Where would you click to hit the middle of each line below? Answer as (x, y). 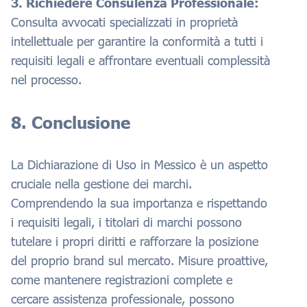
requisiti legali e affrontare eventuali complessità (140, 60)
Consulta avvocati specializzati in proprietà (124, 22)
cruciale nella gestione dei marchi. (101, 183)
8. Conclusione (71, 122)
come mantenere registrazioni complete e (122, 279)
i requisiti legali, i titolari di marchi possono (126, 222)
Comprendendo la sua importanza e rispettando (139, 202)
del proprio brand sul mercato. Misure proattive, (139, 260)
